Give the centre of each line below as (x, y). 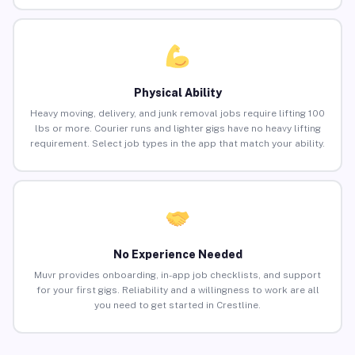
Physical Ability (177, 93)
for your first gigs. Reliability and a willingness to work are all (177, 290)
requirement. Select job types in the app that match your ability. (177, 144)
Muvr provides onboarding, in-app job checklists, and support (177, 275)
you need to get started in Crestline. (177, 305)
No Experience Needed (177, 255)
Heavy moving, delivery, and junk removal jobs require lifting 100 (177, 114)
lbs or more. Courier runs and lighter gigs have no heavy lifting (177, 129)
